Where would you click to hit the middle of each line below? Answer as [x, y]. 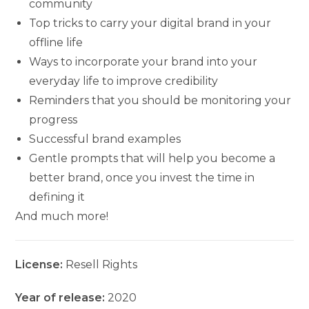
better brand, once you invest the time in [142, 178]
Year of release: [60, 298]
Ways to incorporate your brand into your [143, 62]
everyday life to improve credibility [124, 81]
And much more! [62, 217]
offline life [56, 43]
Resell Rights [102, 265]
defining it [57, 197]
